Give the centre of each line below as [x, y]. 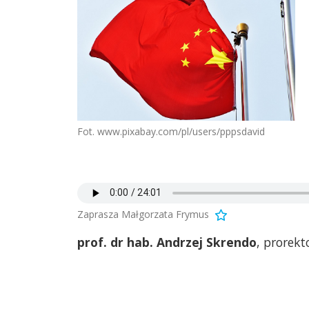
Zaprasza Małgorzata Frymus [143, 214]
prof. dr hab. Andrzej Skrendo [167, 242]
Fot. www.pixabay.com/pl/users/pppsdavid [171, 131]
